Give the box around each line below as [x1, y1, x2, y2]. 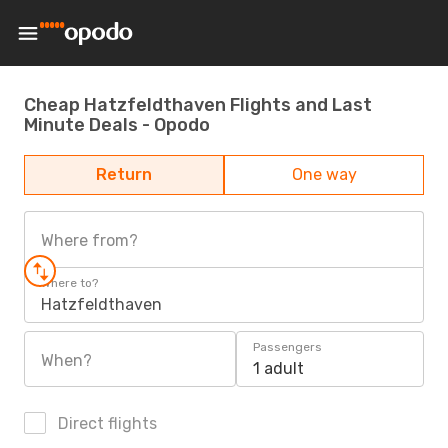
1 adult [253, 359, 304, 378]
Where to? [41, 276, 98, 290]
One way [291, 165, 357, 184]
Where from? [41, 231, 138, 250]
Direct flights [54, 414, 157, 433]
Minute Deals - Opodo [24, 113, 210, 136]
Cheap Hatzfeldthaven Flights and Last [24, 93, 372, 116]
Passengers [253, 340, 322, 354]
